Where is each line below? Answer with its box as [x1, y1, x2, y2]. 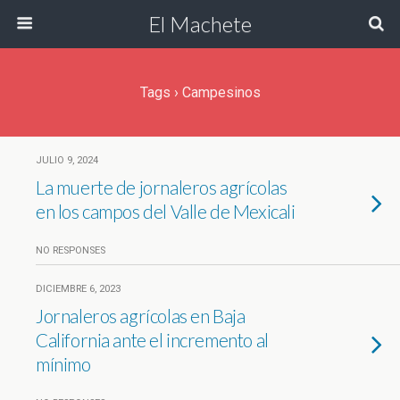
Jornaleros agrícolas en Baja [36, 304, 246, 327]
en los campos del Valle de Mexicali [36, 200, 296, 222]
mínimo [36, 353, 91, 375]
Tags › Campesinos [139, 84, 261, 101]
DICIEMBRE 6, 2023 [36, 283, 121, 295]
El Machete [148, 11, 252, 37]
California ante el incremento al [36, 329, 269, 351]
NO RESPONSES [36, 245, 105, 256]
